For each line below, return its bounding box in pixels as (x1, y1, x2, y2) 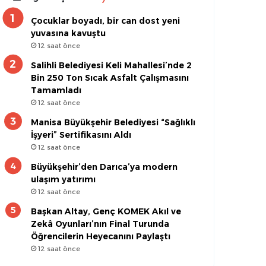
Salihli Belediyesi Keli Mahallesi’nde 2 (31, 60, 192, 71)
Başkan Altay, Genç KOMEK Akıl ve (31, 206, 182, 217)
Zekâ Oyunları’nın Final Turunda (31, 218, 170, 229)
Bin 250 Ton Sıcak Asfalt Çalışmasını (31, 72, 189, 83)
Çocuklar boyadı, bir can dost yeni (31, 15, 180, 26)
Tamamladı (31, 85, 82, 96)
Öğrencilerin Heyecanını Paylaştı (31, 231, 171, 242)
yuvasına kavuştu (31, 28, 106, 39)
